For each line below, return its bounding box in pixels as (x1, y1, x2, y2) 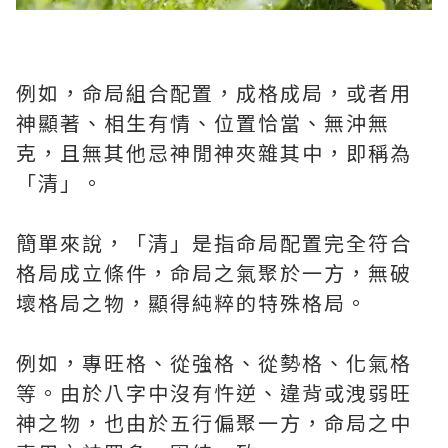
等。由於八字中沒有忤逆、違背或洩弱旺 (16, 377, 412, 407)
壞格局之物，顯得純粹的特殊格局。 (16, 287, 368, 317)
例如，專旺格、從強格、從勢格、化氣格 (16, 347, 412, 377)
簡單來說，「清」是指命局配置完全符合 (16, 227, 412, 257)
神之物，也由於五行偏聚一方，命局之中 (16, 407, 412, 437)
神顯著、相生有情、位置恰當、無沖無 (16, 107, 390, 137)
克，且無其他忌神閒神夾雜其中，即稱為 (16, 137, 412, 167)
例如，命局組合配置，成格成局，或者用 (16, 77, 412, 107)
